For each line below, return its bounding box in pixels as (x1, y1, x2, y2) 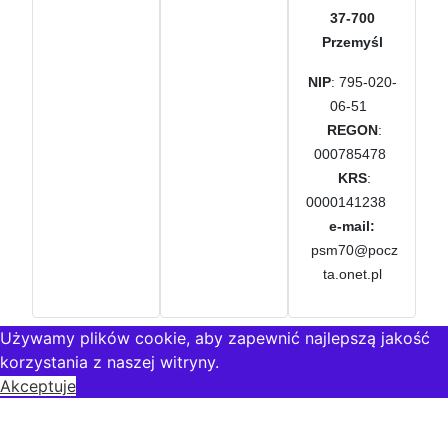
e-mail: (329, 217, 375, 234)
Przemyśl (321, 33, 383, 50)
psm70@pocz (310, 241, 398, 258)
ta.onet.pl (322, 265, 382, 282)
